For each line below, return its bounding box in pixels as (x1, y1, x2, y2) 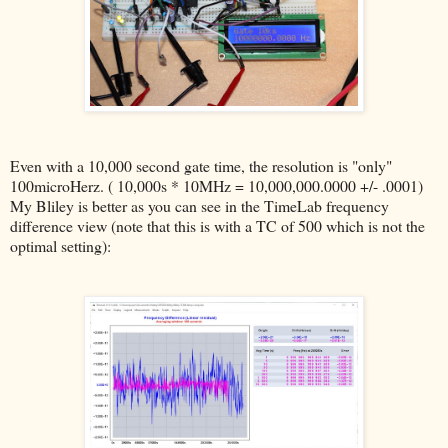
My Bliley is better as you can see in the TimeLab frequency (10, 194, 389, 216)
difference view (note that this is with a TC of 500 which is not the (10, 214, 425, 236)
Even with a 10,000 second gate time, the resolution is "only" (10, 154, 392, 176)
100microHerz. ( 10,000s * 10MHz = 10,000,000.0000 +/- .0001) (10, 174, 423, 196)
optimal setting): (10, 234, 111, 256)
